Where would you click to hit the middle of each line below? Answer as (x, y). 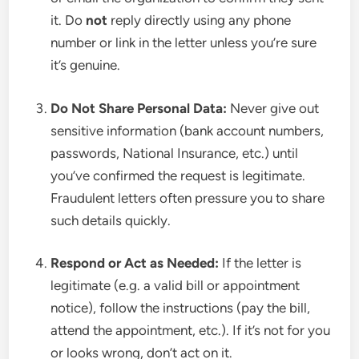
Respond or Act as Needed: (135, 263)
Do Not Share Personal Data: (139, 108)
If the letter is (260, 263)
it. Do (69, 20)
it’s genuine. (86, 65)
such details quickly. (111, 220)
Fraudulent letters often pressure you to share (188, 198)
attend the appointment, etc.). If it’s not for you (191, 330)
